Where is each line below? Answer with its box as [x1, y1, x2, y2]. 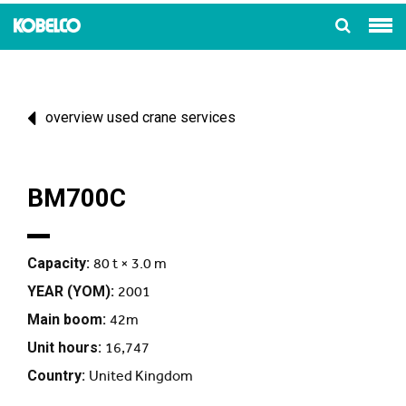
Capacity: [27, 255, 90, 273]
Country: [27, 367, 85, 385]
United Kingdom [89, 367, 193, 385]
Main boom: [27, 311, 106, 329]
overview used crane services [45, 109, 236, 127]
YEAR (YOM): [27, 283, 114, 301]
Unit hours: [27, 339, 101, 357]
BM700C [27, 183, 126, 214]
